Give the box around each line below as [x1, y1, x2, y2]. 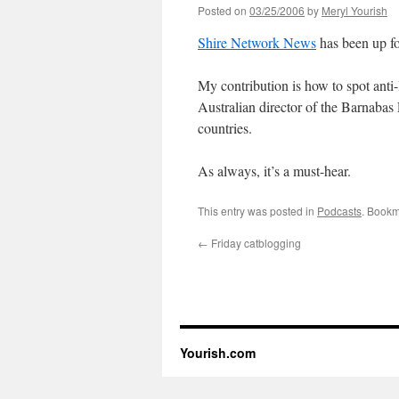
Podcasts [317, 203, 362, 218]
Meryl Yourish [322, 3, 387, 18]
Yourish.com [180, 344, 256, 362]
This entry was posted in [198, 203, 317, 218]
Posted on [198, 3, 247, 18]
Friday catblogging [208, 235, 301, 250]
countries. [198, 118, 252, 137]
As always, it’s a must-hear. [198, 161, 351, 180]
